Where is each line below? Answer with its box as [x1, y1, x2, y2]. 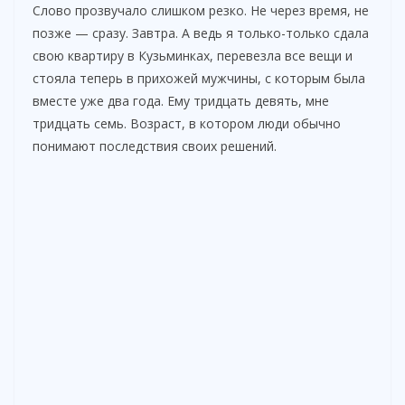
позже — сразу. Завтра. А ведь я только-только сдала [33, 24, 369, 42]
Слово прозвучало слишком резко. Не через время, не [33, 2, 369, 20]
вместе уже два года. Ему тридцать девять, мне [33, 92, 329, 110]
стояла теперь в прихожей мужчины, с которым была [33, 70, 365, 88]
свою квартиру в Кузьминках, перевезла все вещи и [33, 47, 353, 65]
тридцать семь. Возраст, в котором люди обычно [33, 115, 341, 133]
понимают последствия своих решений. [33, 137, 277, 155]
